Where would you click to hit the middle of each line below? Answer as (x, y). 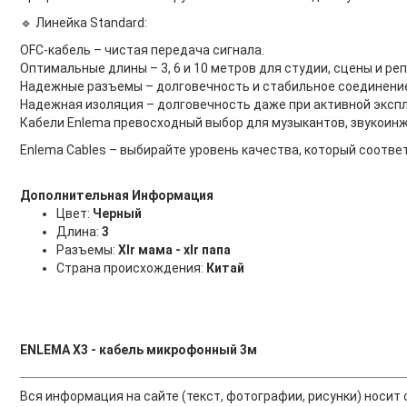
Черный (117, 213)
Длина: (79, 232)
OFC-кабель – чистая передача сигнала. (142, 50)
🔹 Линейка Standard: (83, 23)
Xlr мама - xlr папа (174, 250)
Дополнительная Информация (116, 195)
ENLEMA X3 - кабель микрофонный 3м (138, 350)
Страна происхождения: (131, 268)
